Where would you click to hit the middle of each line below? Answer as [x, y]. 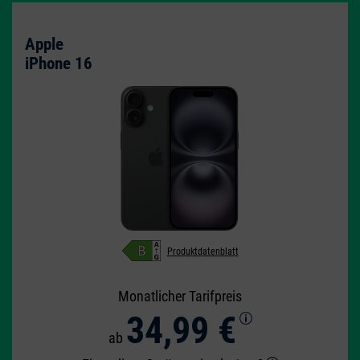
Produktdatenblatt [202, 251]
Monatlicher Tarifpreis [180, 296]
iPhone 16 [59, 63]
